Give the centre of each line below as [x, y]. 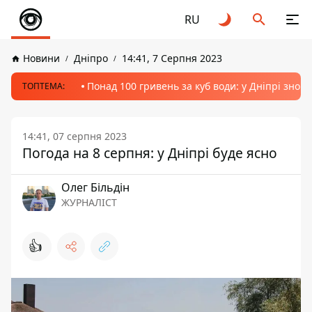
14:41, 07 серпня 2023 [75, 136]
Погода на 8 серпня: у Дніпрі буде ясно [150, 153]
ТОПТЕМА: [44, 86]
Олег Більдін [95, 187]
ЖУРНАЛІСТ [89, 202]
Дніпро [91, 58]
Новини [41, 58]
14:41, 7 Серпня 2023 [172, 58]
